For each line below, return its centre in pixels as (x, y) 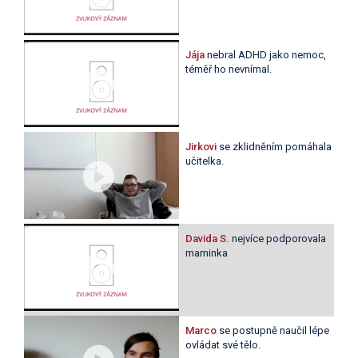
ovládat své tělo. (223, 345)
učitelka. (204, 161)
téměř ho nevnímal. (228, 69)
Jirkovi (202, 147)
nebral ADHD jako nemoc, (266, 54)
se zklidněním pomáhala (275, 147)
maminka (206, 253)
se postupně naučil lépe (274, 331)
